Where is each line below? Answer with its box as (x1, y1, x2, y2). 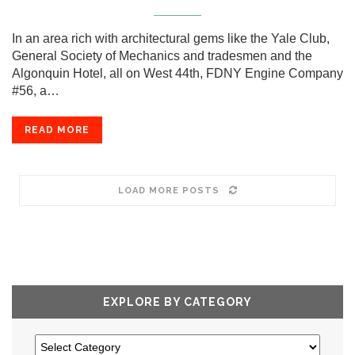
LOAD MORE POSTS (117, 185, 219, 196)
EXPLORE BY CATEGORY (103, 296, 252, 308)
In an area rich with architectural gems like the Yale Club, (12, 32, 330, 45)
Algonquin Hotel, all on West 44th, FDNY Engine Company (12, 67, 343, 80)
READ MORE (25, 124, 90, 136)
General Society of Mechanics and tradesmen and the (12, 49, 312, 63)
